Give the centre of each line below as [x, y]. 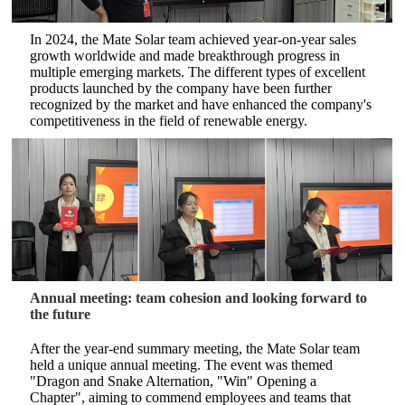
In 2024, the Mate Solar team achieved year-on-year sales [193, 39]
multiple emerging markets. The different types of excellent [198, 72]
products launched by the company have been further [181, 88]
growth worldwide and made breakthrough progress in [185, 56]
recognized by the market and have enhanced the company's [201, 104]
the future [61, 314]
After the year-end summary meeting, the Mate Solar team [195, 348]
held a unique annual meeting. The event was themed [182, 365]
